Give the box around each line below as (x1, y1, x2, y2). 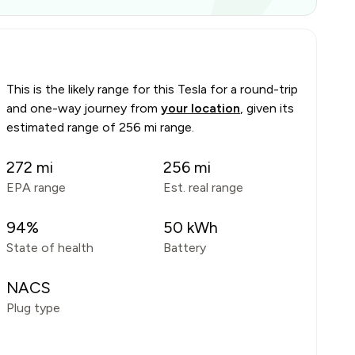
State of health (6, 240, 94, 255)
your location (161, 101, 240, 116)
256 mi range (119, 120, 192, 135)
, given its (240, 101, 294, 116)
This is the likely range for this (6, 82, 177, 97)
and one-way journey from (6, 101, 158, 116)
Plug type (6, 300, 60, 315)
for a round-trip (207, 82, 298, 97)
